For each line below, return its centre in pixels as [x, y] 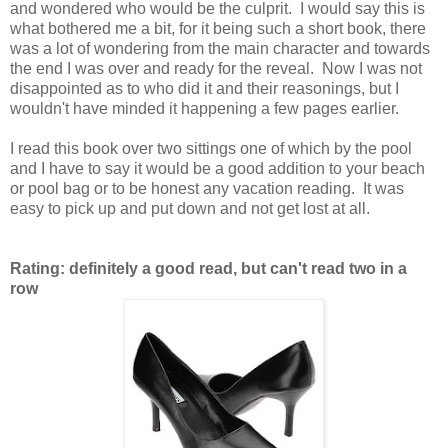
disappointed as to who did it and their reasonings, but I [204, 89]
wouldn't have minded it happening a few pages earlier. [208, 109]
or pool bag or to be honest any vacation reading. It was [207, 189]
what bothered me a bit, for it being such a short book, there [218, 29]
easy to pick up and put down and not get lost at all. [190, 209]
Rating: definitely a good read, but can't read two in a [208, 269]
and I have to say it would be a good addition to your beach [217, 169]
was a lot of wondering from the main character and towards [220, 49]
